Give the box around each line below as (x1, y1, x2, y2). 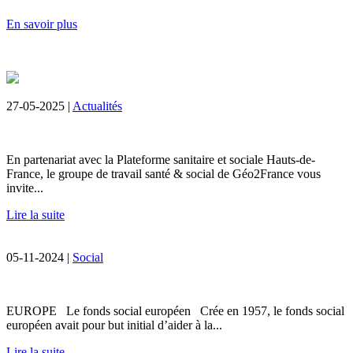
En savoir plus (6, 17, 77, 31)
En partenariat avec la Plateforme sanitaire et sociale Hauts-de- (6, 152, 315, 166)
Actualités (72, 98, 122, 113)
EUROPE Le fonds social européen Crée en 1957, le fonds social (6, 303, 344, 318)
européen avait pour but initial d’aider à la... (6, 318, 222, 332)
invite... (6, 180, 43, 195)
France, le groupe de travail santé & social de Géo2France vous (6, 166, 321, 180)
